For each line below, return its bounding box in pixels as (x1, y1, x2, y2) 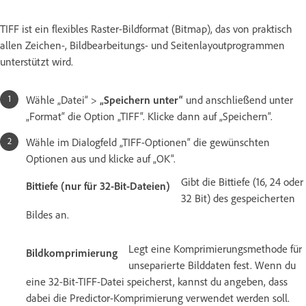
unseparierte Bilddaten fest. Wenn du (128, 258, 296, 272)
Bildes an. (26, 207, 69, 221)
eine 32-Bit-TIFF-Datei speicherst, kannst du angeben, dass (26, 274, 288, 288)
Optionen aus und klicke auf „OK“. (26, 151, 176, 165)
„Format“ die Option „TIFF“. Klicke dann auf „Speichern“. (26, 109, 273, 123)
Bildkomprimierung (26, 245, 117, 260)
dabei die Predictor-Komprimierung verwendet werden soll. (26, 290, 290, 305)
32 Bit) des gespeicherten (181, 191, 295, 205)
